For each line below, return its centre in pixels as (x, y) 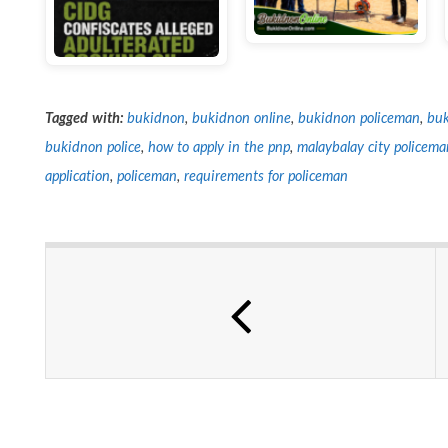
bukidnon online (241, 118)
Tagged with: (84, 118)
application (77, 176)
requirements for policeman (265, 176)
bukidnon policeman (358, 118)
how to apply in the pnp (218, 147)
